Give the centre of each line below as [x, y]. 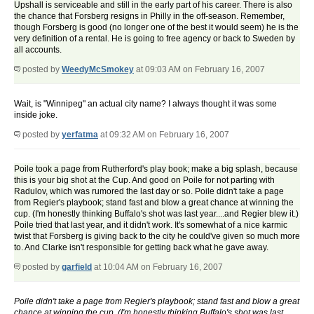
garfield [77, 267]
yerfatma [80, 135]
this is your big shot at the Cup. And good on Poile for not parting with [144, 180]
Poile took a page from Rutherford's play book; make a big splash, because [156, 169]
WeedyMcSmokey [98, 70]
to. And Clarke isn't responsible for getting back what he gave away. [141, 248]
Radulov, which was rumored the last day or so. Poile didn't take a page [149, 192]
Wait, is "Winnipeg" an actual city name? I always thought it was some [145, 104]
